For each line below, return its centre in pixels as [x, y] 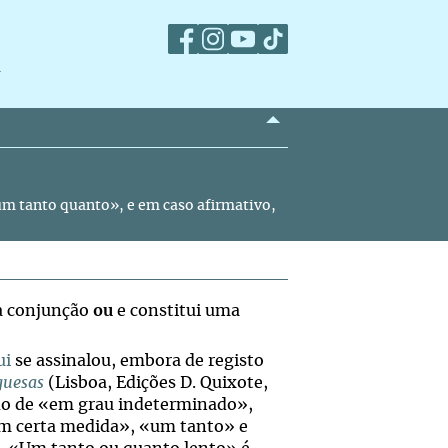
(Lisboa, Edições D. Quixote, [156, 383]
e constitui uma [176, 311]
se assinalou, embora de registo [137, 361]
